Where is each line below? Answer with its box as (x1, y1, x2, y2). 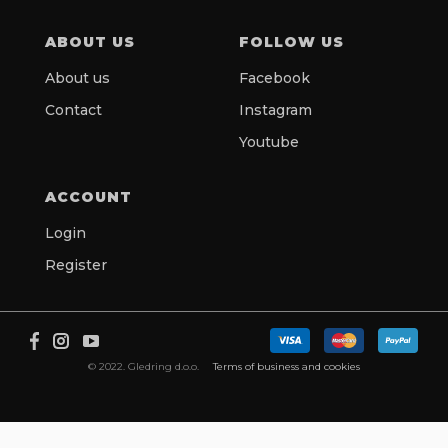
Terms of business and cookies (213, 360, 360, 374)
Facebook (239, 68, 310, 87)
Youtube (239, 132, 299, 151)
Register (45, 255, 107, 274)
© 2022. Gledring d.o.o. (88, 360, 199, 374)
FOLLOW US (239, 32, 344, 51)
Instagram (239, 100, 312, 119)
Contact (45, 100, 102, 119)
